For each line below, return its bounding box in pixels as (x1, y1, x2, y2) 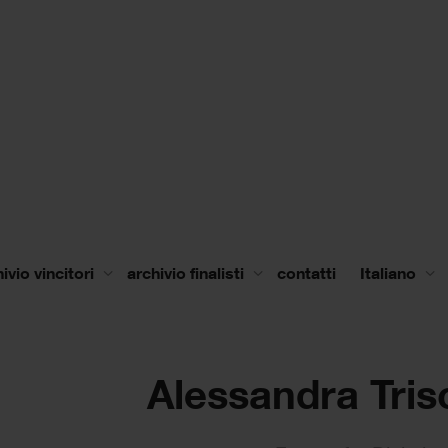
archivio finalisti (127, 262, 248, 283)
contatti (277, 262, 336, 283)
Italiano (360, 262, 416, 283)
